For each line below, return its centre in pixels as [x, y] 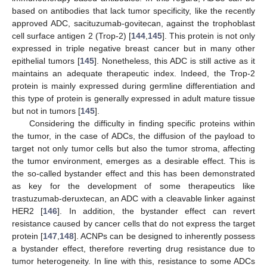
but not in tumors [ [46, 111]
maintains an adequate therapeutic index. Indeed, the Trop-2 [133, 73]
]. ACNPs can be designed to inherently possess [164, 236]
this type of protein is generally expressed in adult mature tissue [133, 98]
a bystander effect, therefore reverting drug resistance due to [133, 249]
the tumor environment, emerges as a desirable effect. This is [133, 161]
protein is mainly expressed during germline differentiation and [133, 86]
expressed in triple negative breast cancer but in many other [133, 48]
